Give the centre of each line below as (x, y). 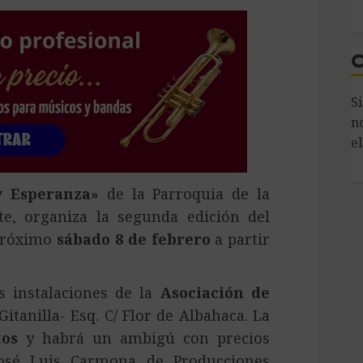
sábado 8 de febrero (134, 239)
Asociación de (215, 293)
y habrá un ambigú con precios (144, 338)
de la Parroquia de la (184, 194)
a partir (240, 239)
